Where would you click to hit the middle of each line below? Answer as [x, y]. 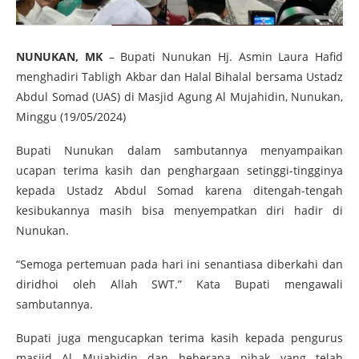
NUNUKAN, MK [59, 57]
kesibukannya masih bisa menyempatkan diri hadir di [179, 211]
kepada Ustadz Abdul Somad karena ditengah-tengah [179, 191]
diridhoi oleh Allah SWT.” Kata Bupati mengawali [179, 284]
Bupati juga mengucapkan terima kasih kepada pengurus [179, 338]
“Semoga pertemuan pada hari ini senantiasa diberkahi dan [179, 264]
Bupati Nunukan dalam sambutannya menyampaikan [179, 151]
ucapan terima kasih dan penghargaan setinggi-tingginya [179, 171]
